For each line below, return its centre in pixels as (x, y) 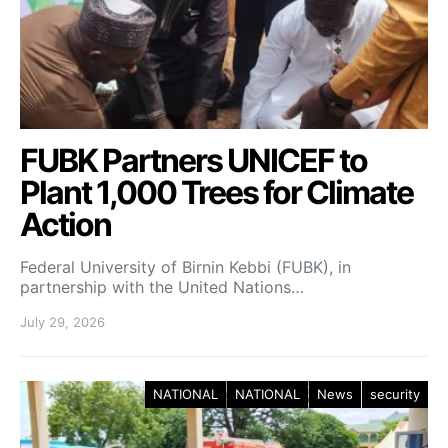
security (395, 393)
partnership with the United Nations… (162, 286)
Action (65, 224)
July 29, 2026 (62, 321)
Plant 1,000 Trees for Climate (216, 192)
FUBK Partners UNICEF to (193, 160)
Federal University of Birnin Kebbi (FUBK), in (185, 266)
